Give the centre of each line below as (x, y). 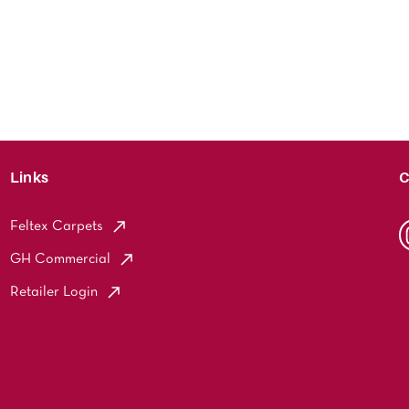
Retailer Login (53, 293)
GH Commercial (60, 260)
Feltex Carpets (56, 227)
